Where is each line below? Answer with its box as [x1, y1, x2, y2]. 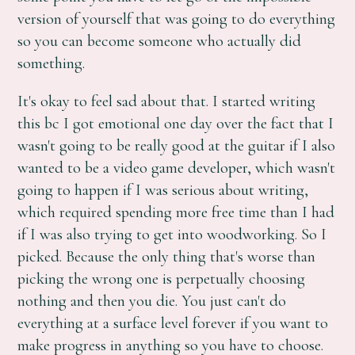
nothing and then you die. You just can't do [17, 291, 287, 311]
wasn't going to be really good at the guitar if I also [17, 136, 336, 156]
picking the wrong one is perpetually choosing [17, 269, 306, 289]
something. [17, 52, 86, 73]
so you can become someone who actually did [17, 30, 302, 51]
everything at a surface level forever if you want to [17, 313, 329, 334]
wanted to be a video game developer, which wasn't [17, 158, 336, 178]
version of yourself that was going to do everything [17, 8, 336, 29]
